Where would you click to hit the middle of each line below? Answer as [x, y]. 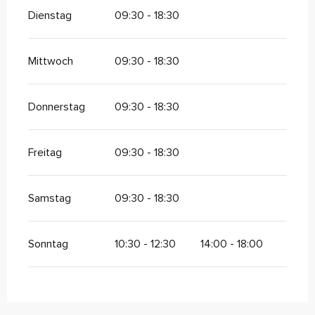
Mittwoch [51, 62]
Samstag [50, 199]
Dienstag [50, 16]
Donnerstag [57, 107]
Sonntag [48, 244]
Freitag [45, 153]
